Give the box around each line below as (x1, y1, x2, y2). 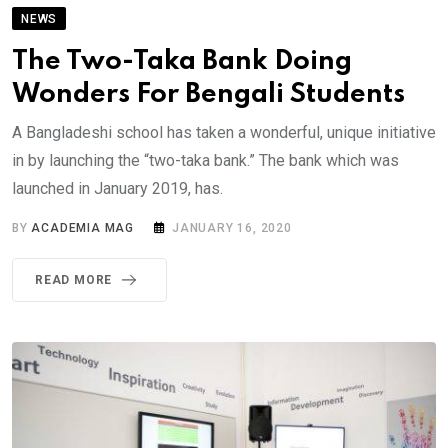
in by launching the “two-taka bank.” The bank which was (12, 150, 399, 170)
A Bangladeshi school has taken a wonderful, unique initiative (12, 122, 436, 142)
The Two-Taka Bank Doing (12, 47, 352, 75)
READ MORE (35, 272, 113, 287)
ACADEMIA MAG (31, 220, 135, 235)
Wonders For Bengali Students (12, 80, 405, 108)
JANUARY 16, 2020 (172, 220, 292, 235)
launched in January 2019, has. (12, 178, 223, 198)
